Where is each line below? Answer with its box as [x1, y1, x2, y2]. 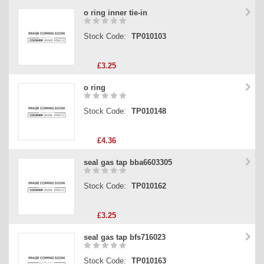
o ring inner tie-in [84, 8, 147, 18]
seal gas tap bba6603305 [84, 158, 172, 167]
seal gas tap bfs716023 [84, 233, 166, 242]
